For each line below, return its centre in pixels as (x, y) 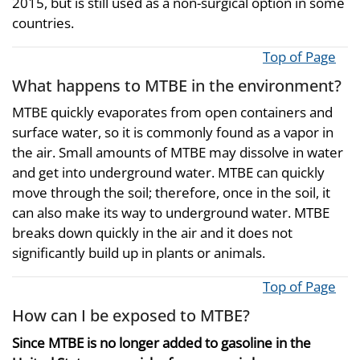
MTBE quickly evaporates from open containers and (172, 112)
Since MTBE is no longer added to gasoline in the (162, 342)
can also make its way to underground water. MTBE (171, 213)
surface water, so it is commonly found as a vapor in (173, 132)
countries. (43, 22)
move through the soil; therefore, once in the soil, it (171, 192)
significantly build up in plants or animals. (139, 253)
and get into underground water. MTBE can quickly (168, 172)
